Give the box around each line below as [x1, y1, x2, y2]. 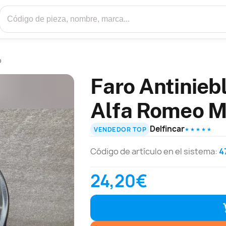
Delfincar [150, 124, 185, 135]
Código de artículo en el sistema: [90, 146, 219, 157]
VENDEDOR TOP [94, 125, 147, 134]
